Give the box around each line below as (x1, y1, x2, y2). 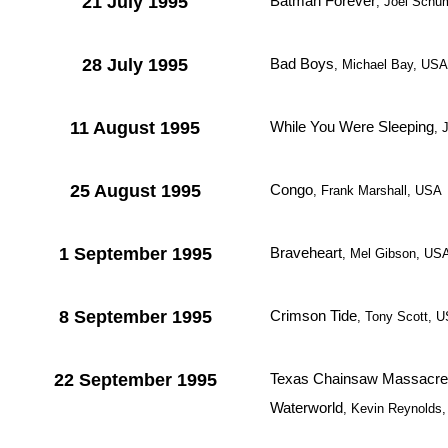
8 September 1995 (58, 307, 212, 327)
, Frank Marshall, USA (313, 183, 442, 198)
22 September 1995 (53, 370, 217, 390)
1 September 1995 (58, 244, 212, 264)
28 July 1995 (82, 55, 188, 75)
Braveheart (270, 244, 342, 261)
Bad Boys (270, 55, 334, 72)
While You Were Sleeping (270, 118, 434, 135)
